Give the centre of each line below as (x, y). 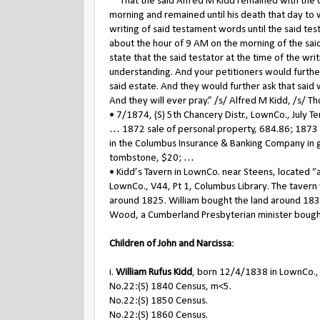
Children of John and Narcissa (170, 244)
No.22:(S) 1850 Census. (159, 301)
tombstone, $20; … (152, 158)
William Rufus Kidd (154, 272)
